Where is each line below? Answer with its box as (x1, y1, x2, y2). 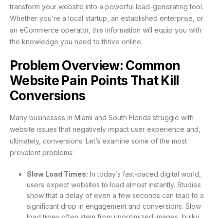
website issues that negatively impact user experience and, (10, 125, 200, 134)
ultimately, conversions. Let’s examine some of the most (10, 137, 187, 145)
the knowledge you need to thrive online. (10, 37, 143, 46)
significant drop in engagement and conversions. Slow (27, 202, 201, 211)
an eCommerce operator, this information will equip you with (10, 26, 201, 35)
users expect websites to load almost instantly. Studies (27, 181, 201, 189)
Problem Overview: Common (10, 58, 181, 73)
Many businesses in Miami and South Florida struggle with (10, 113, 194, 122)
